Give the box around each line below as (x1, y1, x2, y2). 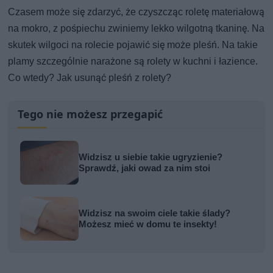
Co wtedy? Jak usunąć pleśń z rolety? (8, 71, 172, 83)
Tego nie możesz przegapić (18, 106, 163, 121)
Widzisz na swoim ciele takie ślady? (79, 207, 231, 219)
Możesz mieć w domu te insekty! (79, 218, 218, 230)
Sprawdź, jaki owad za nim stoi (79, 162, 211, 174)
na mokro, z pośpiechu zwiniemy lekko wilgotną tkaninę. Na (8, 22, 265, 34)
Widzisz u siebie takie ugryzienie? (79, 151, 223, 163)
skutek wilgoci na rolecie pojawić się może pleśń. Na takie (8, 38, 258, 51)
